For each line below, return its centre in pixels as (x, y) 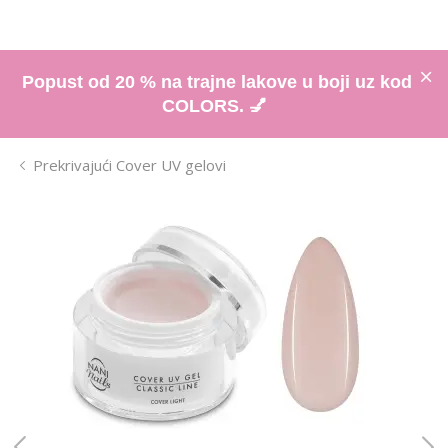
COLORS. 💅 (216, 105)
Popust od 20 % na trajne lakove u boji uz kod (216, 81)
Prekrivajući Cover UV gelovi (129, 164)
